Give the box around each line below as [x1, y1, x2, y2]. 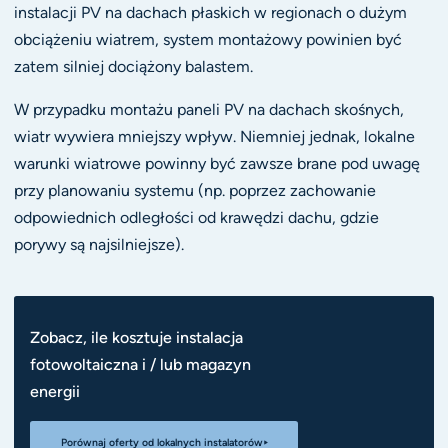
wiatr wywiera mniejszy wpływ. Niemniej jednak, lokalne [13, 126, 415, 146]
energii [30, 382, 81, 402]
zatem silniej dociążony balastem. [13, 56, 253, 76]
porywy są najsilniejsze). [13, 234, 184, 254]
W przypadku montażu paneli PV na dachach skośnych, [13, 99, 404, 119]
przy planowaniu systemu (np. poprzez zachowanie [13, 180, 376, 200]
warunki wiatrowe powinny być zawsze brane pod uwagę [13, 153, 420, 173]
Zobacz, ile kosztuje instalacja [30, 328, 244, 348]
